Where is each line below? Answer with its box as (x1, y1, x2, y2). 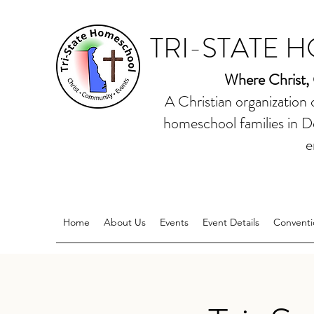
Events (160, 216, 189, 228)
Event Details (203, 216, 259, 228)
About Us (104, 216, 146, 228)
